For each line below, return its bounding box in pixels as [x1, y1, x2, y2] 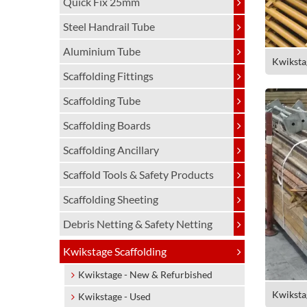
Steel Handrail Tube [63, 20, 155, 33]
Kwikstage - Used [78, 291, 151, 302]
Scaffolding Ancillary [63, 143, 159, 156]
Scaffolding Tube [63, 94, 140, 107]
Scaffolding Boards [63, 119, 151, 132]
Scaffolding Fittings [63, 69, 153, 82]
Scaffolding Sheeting [63, 193, 158, 206]
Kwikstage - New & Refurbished [78, 269, 212, 280]
